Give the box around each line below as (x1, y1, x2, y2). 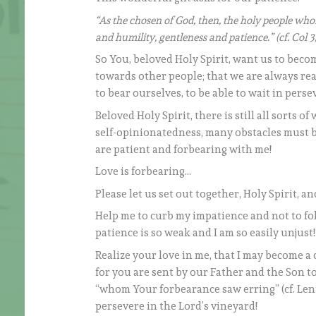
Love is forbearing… (95, 165, 192, 178)
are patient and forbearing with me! (95, 142, 272, 156)
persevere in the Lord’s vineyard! (95, 299, 258, 312)
